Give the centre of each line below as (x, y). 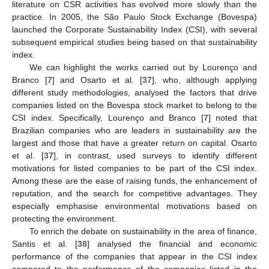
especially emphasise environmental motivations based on (134, 206)
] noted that (232, 117)
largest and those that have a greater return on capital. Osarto (134, 143)
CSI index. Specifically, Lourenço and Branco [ (108, 117)
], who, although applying (205, 80)
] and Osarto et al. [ (97, 80)
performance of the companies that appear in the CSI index (134, 256)
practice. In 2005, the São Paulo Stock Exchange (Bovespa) (134, 17)
